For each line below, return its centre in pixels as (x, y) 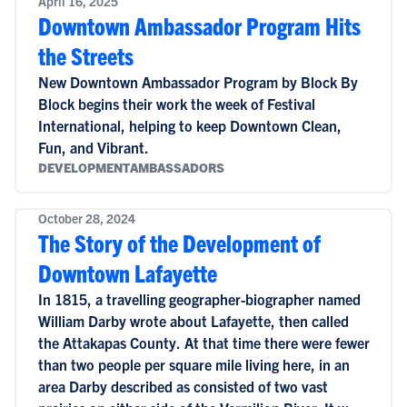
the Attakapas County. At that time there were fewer (203, 342)
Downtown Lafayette (127, 273)
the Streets (85, 55)
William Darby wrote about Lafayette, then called (193, 321)
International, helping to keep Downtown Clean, (189, 125)
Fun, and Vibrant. (93, 147)
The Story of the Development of (179, 243)
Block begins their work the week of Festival (176, 104)
